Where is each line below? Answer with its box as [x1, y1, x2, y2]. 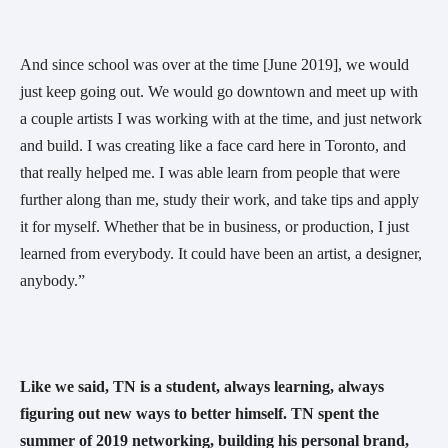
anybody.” [20, 272, 89, 290]
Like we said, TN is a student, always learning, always [20, 378, 384, 396]
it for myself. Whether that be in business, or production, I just [20, 218, 409, 236]
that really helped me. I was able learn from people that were [20, 164, 400, 182]
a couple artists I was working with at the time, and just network [20, 110, 422, 128]
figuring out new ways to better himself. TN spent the [20, 405, 379, 423]
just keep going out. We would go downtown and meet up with [20, 83, 418, 101]
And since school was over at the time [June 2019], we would [20, 56, 409, 74]
